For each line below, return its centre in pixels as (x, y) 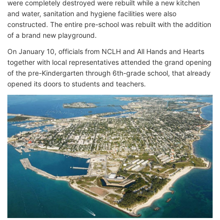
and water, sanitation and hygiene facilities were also (92, 14)
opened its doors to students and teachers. (77, 84)
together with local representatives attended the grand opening (110, 62)
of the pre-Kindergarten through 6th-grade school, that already (109, 73)
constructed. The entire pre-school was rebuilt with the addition (109, 24)
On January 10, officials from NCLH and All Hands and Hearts (106, 51)
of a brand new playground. (52, 35)
